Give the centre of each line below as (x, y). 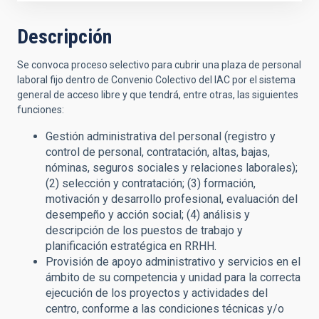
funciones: (41, 110)
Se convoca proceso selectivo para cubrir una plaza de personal (159, 65)
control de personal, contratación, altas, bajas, (158, 152)
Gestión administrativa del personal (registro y (161, 136)
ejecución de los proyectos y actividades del (157, 293)
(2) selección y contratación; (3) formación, (151, 183)
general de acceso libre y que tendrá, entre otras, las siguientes (158, 95)
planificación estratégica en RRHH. (131, 246)
